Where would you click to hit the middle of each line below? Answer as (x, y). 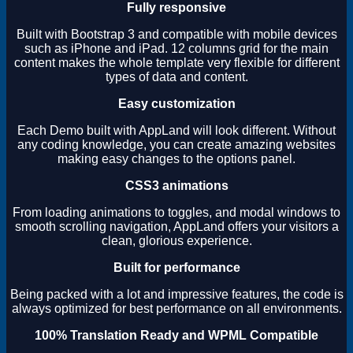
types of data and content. (176, 76)
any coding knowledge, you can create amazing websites (176, 144)
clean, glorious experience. (176, 240)
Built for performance (176, 267)
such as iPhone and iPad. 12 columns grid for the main (176, 48)
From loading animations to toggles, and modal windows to (176, 212)
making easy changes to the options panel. (176, 158)
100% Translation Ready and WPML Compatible (176, 335)
